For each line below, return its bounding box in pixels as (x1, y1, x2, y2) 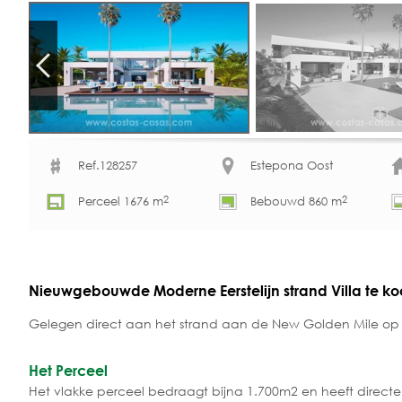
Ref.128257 (78, 158, 137, 174)
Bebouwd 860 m (250, 194, 342, 210)
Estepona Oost (250, 158, 333, 174)
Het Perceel (29, 361, 108, 379)
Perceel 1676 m (78, 194, 163, 210)
